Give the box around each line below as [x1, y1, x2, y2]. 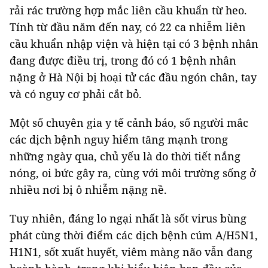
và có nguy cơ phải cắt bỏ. [10, 87, 142, 101]
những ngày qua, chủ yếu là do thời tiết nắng [10, 149, 240, 163]
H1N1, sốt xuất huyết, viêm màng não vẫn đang [10, 245, 252, 259]
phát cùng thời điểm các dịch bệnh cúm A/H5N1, [10, 228, 258, 242]
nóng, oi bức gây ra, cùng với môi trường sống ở [10, 166, 256, 180]
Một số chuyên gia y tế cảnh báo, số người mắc [10, 115, 248, 130]
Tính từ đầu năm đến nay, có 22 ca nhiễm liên [10, 20, 246, 34]
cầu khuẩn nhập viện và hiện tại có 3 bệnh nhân [10, 36, 258, 51]
